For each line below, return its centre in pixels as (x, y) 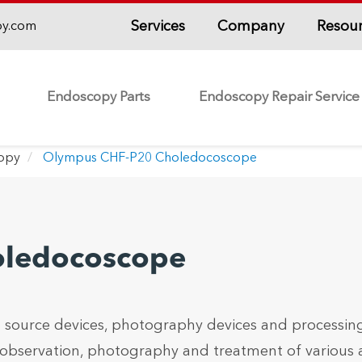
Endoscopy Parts (99, 97)
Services (158, 26)
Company (250, 26)
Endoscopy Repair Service (279, 97)
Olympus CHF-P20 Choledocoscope (149, 158)
